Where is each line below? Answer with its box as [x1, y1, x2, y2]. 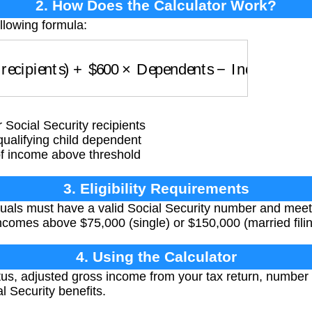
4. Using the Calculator [75, 249, 237, 265]
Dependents [118, 51, 200, 68]
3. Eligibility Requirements [63, 180, 249, 197]
